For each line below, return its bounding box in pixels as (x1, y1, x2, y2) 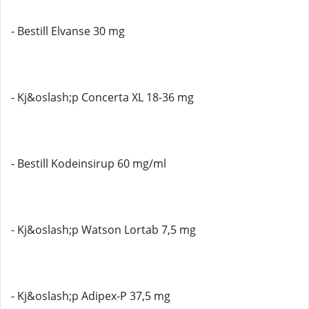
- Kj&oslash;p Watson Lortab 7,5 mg (11, 222, 196, 237)
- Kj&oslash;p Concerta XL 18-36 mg (11, 90, 194, 105)
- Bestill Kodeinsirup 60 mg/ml (11, 156, 166, 171)
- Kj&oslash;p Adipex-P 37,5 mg (11, 288, 170, 303)
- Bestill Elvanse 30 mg (11, 23, 125, 39)
